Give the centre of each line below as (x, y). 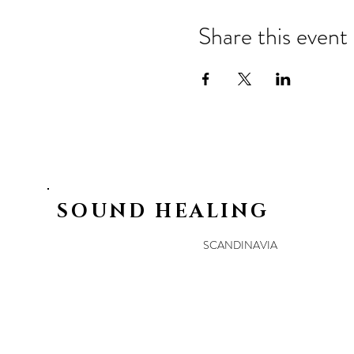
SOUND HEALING (163, 212)
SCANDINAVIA (240, 245)
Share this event (273, 36)
